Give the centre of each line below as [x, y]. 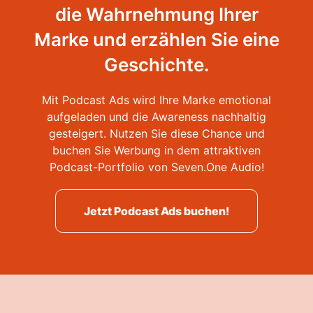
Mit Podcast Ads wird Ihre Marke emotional [156, 100]
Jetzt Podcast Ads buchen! [156, 211]
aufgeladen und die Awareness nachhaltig [156, 117]
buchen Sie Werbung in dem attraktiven [156, 150]
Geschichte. [156, 65]
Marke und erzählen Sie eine [156, 39]
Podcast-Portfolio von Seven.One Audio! [156, 167]
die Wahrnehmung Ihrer [156, 14]
